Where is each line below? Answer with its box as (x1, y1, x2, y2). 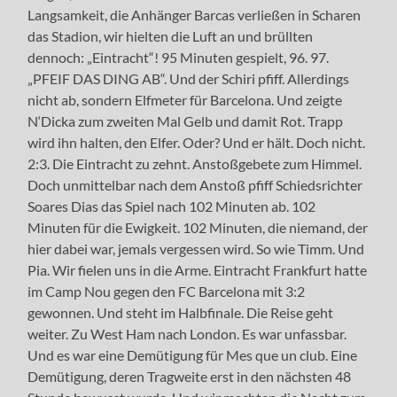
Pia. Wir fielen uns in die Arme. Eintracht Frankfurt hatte (27, 261, 368, 278)
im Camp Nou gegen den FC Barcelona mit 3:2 (27, 282, 306, 300)
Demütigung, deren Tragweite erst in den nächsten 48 (27, 367, 352, 385)
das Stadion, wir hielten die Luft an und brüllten (27, 27, 314, 44)
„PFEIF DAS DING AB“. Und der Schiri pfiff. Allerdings (27, 69, 350, 87)
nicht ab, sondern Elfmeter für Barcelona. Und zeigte (27, 90, 343, 108)
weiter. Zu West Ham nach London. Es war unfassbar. (27, 324, 347, 342)
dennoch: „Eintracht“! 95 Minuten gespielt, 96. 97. (27, 48, 330, 66)
